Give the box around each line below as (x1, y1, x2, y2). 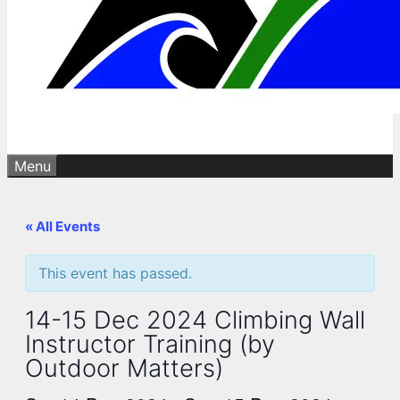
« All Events (25, 218, 100, 235)
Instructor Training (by (25, 329, 275, 359)
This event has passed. (38, 264, 192, 282)
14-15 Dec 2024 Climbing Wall (25, 305, 365, 335)
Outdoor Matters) (25, 354, 223, 383)
